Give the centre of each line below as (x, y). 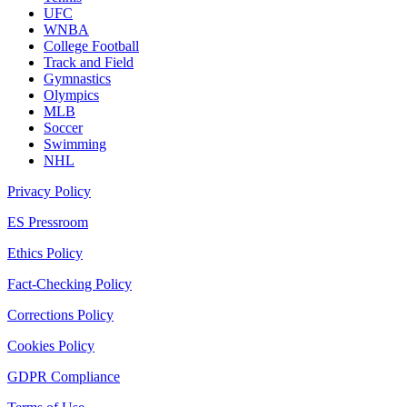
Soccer (63, 128)
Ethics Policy (45, 253)
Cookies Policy (51, 346)
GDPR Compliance (64, 377)
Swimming (75, 144)
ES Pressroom (48, 223)
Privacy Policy (49, 192)
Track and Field (89, 63)
